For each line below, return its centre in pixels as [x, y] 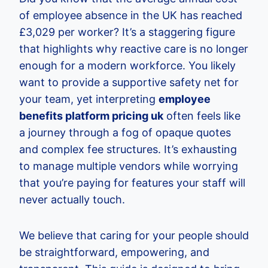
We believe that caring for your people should [134, 235]
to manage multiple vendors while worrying [129, 166]
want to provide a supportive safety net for [129, 82]
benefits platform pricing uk [91, 116]
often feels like [202, 116]
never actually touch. [72, 200]
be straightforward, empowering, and [114, 252]
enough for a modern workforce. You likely [127, 66]
